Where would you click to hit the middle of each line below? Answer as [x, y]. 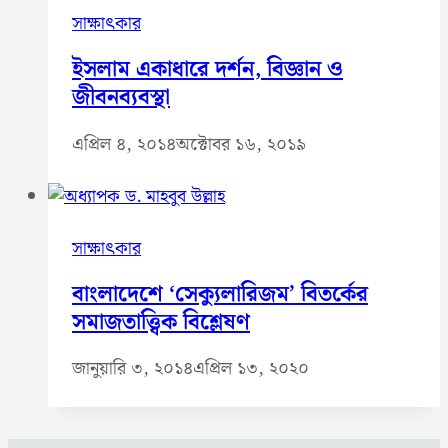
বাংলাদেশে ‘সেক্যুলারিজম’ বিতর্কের [220, 294]
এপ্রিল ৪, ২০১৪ [124, 144]
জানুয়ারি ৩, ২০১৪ [132, 369]
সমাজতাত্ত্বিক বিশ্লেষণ [161, 322]
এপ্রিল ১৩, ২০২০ [251, 369]
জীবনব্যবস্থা [121, 98]
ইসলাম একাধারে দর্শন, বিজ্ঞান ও [207, 70]
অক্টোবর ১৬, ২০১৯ [241, 144]
